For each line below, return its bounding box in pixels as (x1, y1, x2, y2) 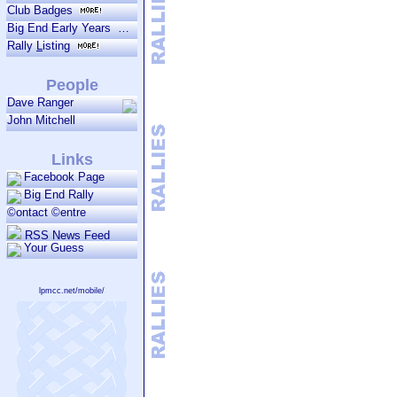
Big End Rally (24, 188, 94, 201)
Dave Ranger (7, 96, 74, 109)
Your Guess (24, 241, 84, 254)
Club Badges (7, 4, 80, 17)
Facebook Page (24, 170, 105, 183)
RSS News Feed (21, 229, 110, 242)
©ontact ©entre (7, 206, 86, 219)
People (45, 76, 98, 94)
